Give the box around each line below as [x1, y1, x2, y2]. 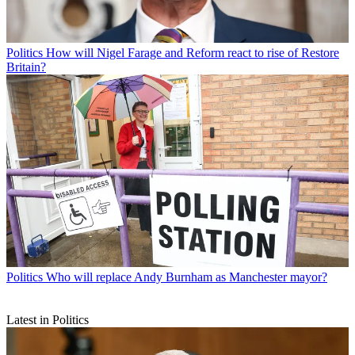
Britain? [6, 60, 46, 74]
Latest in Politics [6, 313, 89, 327]
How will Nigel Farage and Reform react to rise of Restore [46, 46, 339, 60]
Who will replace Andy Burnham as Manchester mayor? [46, 270, 327, 284]
